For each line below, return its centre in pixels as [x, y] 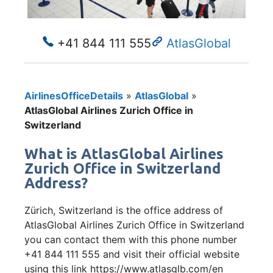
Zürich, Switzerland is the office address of [124, 210]
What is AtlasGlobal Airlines [124, 154]
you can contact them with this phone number [131, 239]
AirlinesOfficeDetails [74, 95]
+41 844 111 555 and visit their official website [132, 254]
